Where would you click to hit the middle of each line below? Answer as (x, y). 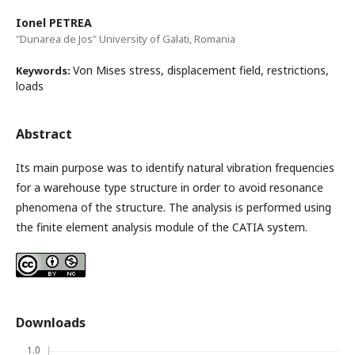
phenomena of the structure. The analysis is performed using (174, 208)
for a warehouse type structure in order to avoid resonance (170, 188)
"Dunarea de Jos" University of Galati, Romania (126, 39)
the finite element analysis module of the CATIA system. (162, 227)
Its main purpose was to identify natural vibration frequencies (175, 168)
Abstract (44, 134)
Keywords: (44, 71)
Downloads (51, 323)
